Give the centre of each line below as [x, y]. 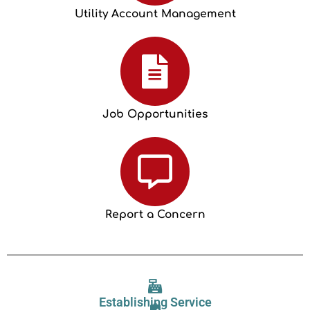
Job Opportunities [155, 114]
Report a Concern [155, 215]
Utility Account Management [155, 14]
